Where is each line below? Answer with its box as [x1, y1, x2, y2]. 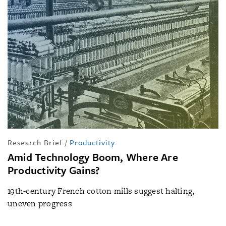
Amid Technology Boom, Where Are [8, 149, 178, 164]
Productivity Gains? [8, 162, 100, 178]
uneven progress [8, 198, 72, 209]
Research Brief [8, 137, 63, 148]
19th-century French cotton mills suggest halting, [8, 185, 194, 197]
